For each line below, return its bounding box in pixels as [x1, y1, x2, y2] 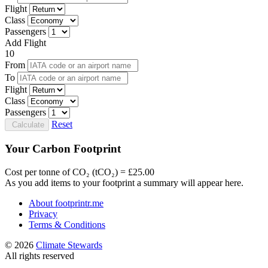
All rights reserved [5, 250, 74, 261]
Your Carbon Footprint [5, 142, 121, 155]
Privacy [29, 208, 57, 219]
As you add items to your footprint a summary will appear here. [5, 177, 243, 188]
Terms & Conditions [29, 219, 105, 230]
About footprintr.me [29, 197, 103, 208]
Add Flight [5, 38, 46, 48]
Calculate [10, 120, 44, 130]
